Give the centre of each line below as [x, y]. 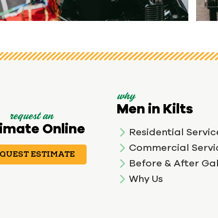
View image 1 [51, 27]
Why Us [146, 179]
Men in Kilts [155, 109]
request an [31, 117]
